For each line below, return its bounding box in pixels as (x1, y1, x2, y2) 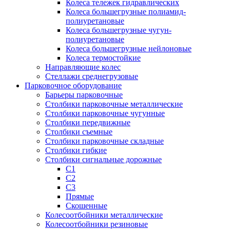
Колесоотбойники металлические (45, 210, 163, 219)
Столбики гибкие (45, 146, 107, 155)
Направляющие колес (45, 63, 121, 71)
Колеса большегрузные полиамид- (66, 7, 186, 16)
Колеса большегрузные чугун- (66, 26, 171, 34)
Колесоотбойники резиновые (45, 220, 148, 228)
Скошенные (66, 201, 107, 210)
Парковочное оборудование (25, 81, 122, 90)
